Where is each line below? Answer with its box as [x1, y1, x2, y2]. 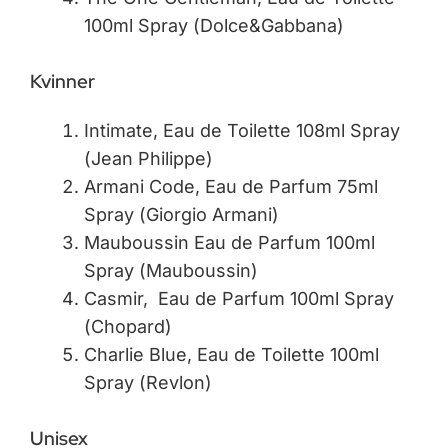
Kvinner [30, 68, 95, 94]
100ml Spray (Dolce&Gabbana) [84, 14, 344, 36]
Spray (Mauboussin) [84, 259, 258, 281]
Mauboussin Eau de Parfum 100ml [84, 231, 375, 253]
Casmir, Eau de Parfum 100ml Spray [84, 287, 394, 309]
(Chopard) [84, 315, 172, 337]
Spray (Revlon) [84, 371, 212, 393]
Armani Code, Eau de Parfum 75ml [84, 175, 378, 197]
